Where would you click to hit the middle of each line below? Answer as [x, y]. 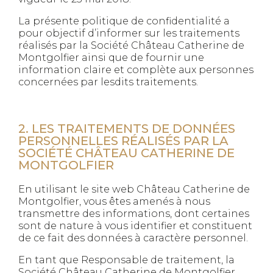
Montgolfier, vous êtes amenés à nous [114, 201]
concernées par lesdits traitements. [108, 82]
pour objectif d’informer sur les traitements [129, 33]
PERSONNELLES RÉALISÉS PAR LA [123, 141]
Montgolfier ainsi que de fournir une [111, 58]
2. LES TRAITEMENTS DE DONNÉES [127, 129]
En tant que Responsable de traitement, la [126, 260]
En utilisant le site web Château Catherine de [134, 189]
